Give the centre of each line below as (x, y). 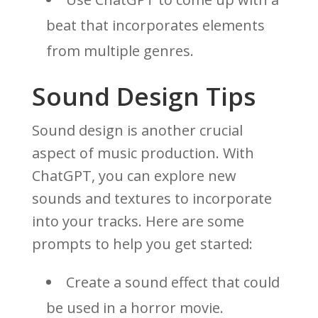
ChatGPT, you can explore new (134, 176)
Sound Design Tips (143, 97)
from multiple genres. (120, 51)
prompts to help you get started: (142, 244)
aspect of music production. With (143, 153)
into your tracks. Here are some (138, 221)
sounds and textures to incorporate (152, 199)
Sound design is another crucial (137, 131)
